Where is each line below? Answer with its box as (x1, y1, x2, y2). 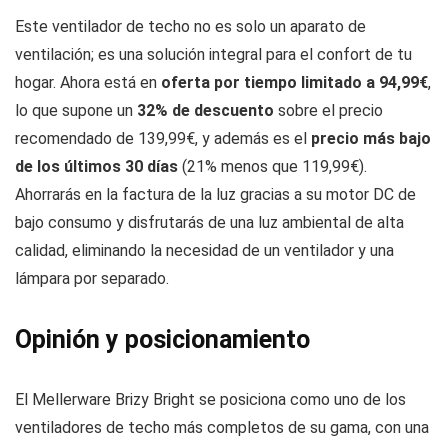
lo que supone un (15, 101, 137, 121)
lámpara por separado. (15, 269, 169, 289)
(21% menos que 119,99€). (178, 157, 367, 177)
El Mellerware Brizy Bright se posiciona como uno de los (15, 390, 406, 410)
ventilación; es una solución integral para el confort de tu (15, 45, 412, 65)
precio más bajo (311, 129, 431, 149)
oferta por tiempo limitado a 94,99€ (161, 73, 428, 93)
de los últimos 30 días (15, 157, 178, 177)
